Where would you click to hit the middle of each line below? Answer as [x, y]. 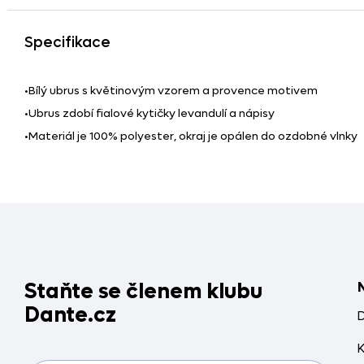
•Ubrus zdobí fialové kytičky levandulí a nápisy [149, 113]
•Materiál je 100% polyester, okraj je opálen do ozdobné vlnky [191, 136]
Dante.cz [70, 315]
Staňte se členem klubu [143, 292]
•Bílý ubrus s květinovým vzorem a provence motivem [171, 90]
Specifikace [67, 42]
